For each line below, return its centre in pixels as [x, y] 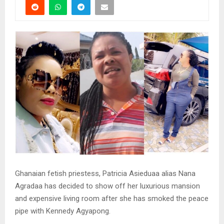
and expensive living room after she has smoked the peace [112, 198]
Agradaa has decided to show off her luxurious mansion [107, 186]
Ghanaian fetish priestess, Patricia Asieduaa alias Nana [105, 173]
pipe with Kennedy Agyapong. [63, 211]
